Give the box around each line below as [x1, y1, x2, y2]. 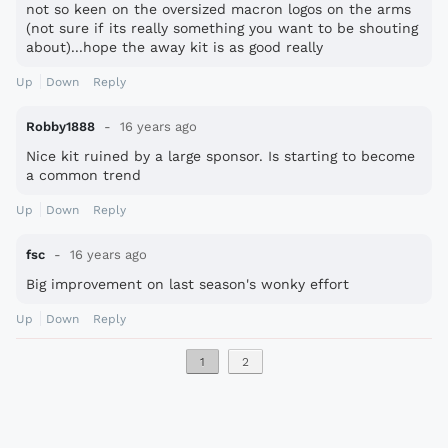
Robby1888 [26, 119, 95, 135]
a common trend [26, 167, 141, 184]
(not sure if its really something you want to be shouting [26, 20, 418, 37]
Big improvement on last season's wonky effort [26, 276, 349, 293]
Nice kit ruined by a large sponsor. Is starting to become [26, 148, 415, 165]
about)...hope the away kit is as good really [26, 39, 323, 56]
